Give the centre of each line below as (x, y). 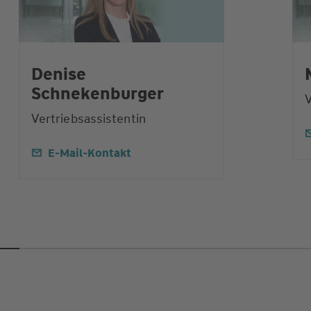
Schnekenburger (97, 94)
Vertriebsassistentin (88, 119)
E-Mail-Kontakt (89, 153)
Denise (58, 75)
